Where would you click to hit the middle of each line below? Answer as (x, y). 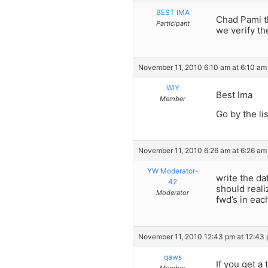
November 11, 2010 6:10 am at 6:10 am (202, 67)
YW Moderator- (173, 171)
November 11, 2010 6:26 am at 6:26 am (202, 151)
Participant (173, 24)
